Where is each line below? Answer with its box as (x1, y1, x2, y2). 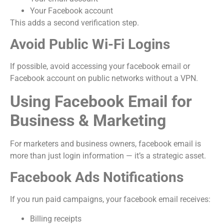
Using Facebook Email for (10, 91, 192, 111)
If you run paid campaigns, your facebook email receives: (10, 194, 210, 204)
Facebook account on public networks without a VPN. (10, 73, 198, 83)
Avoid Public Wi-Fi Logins (10, 36, 170, 53)
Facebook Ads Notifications (10, 169, 183, 186)
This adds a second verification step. (10, 17, 139, 27)
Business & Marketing (10, 110, 166, 130)
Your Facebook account (30, 5, 113, 15)
